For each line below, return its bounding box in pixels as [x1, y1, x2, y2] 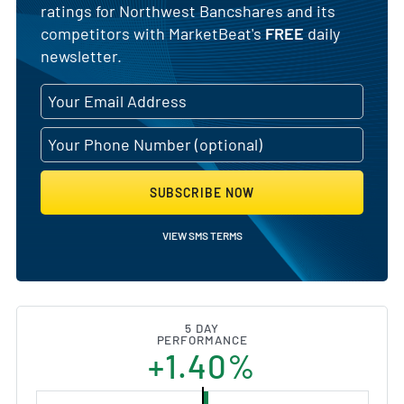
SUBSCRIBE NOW [149, 184, 255, 200]
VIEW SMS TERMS [161, 228, 243, 242]
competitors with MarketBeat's [41, 23, 265, 43]
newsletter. [41, 45, 122, 66]
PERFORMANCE [156, 332, 248, 347]
